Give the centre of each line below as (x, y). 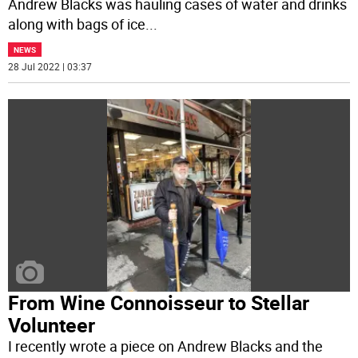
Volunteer (52, 324)
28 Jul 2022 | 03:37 (50, 67)
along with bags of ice (77, 24)
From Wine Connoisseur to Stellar (159, 302)
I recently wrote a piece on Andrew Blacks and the (166, 346)
